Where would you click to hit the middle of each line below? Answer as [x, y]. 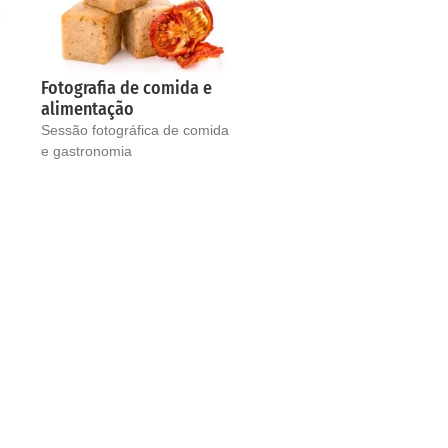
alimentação [88, 109]
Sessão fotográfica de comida [135, 130]
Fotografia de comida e [127, 88]
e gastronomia [87, 151]
